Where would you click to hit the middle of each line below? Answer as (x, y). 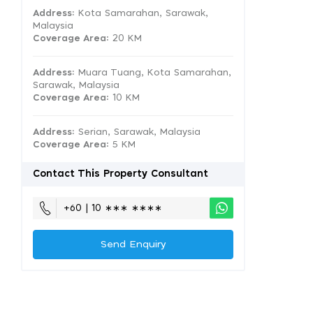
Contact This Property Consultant (121, 174)
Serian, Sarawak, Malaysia (138, 132)
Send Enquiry (133, 245)
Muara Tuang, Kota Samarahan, (153, 73)
